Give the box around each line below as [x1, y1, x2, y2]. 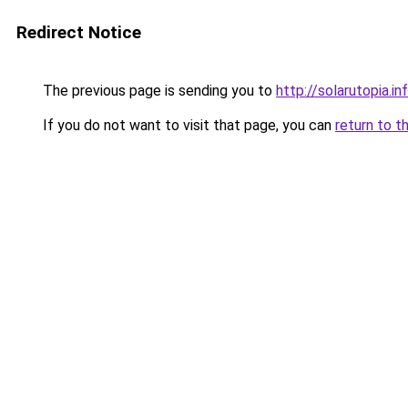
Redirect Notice [16, 22, 141, 43]
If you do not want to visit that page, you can [39, 117, 335, 134]
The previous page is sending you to [39, 82, 276, 99]
